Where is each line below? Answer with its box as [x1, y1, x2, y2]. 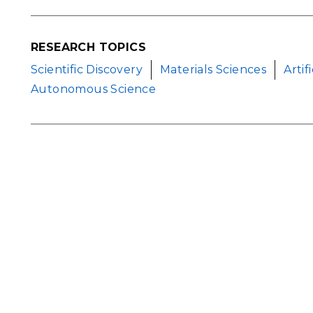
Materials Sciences [160, 63, 267, 77]
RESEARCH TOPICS [31, 41, 146, 54]
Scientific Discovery [31, 63, 143, 77]
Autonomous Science [31, 82, 156, 96]
